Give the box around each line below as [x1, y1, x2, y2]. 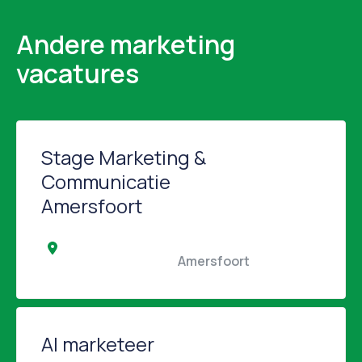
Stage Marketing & [41, 144, 206, 170]
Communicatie [41, 168, 170, 195]
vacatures [16, 56, 139, 91]
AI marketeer [41, 330, 154, 357]
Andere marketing [16, 27, 235, 62]
